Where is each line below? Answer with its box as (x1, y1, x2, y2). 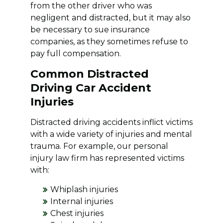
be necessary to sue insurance (30, 24, 150, 34)
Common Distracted (30, 67, 149, 81)
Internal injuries (50, 196, 113, 206)
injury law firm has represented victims (30, 153, 184, 163)
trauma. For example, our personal (30, 141, 168, 151)
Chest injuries (50, 208, 104, 218)
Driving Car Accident (30, 81, 151, 95)
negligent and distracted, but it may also (30, 12, 191, 22)
